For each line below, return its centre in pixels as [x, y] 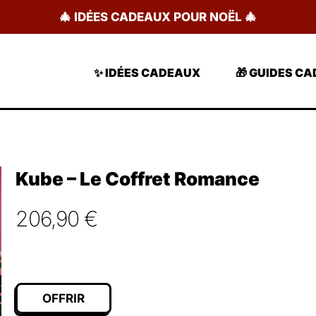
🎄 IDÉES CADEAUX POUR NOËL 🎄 [158, 17]
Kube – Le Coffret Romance [138, 179]
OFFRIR [63, 298]
